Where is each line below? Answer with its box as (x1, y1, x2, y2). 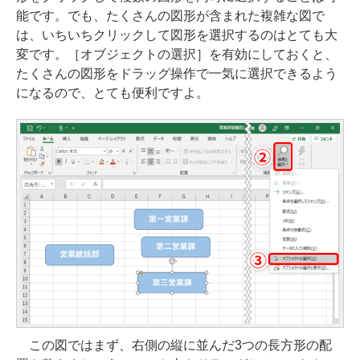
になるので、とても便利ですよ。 (16, 85, 209, 100)
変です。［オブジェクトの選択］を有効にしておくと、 (16, 47, 337, 61)
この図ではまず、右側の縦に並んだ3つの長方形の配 (16, 337, 332, 352)
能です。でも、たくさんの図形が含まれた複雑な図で (16, 8, 325, 22)
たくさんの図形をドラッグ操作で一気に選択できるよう (16, 66, 337, 80)
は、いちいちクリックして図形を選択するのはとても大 (16, 27, 337, 42)
